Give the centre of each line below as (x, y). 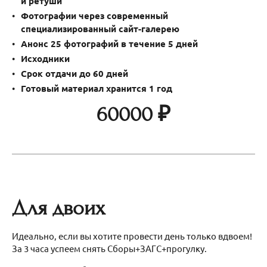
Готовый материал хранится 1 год (97, 88)
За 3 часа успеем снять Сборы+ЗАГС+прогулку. (110, 248)
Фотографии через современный (94, 15)
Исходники (45, 58)
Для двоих (59, 208)
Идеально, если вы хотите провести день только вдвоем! (132, 235)
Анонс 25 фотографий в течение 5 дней (109, 43)
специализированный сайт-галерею (100, 28)
